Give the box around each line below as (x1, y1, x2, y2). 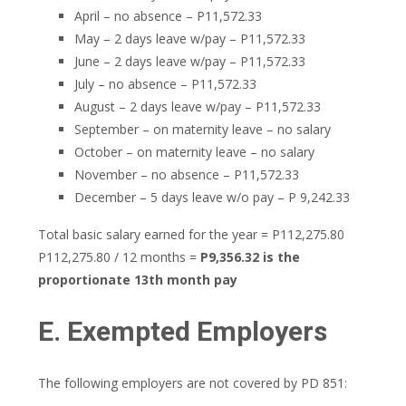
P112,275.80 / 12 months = (38, 248, 200, 266)
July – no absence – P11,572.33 (74, 75, 256, 92)
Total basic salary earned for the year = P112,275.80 (38, 226, 344, 243)
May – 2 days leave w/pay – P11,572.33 (74, 30, 305, 47)
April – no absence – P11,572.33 (74, 7, 262, 24)
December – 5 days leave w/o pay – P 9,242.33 (74, 188, 350, 206)
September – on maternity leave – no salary (74, 121, 331, 138)
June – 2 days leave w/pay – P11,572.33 (74, 53, 305, 70)
